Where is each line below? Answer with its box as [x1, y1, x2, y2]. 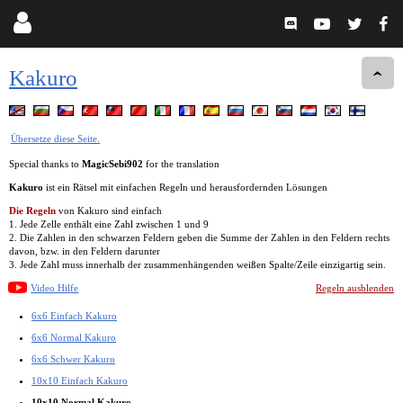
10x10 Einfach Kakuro [31, 374, 128, 386]
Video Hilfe [31, 282, 79, 293]
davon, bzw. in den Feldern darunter [9, 245, 160, 256]
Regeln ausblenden [316, 282, 394, 293]
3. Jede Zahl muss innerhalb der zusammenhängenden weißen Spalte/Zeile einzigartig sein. [9, 258, 386, 270]
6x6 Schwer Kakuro [31, 353, 115, 364]
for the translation [143, 157, 219, 169]
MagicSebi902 [82, 157, 143, 169]
